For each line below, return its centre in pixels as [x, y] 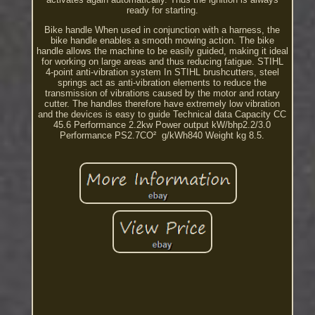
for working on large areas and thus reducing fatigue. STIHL [162, 62]
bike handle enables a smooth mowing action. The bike [162, 40]
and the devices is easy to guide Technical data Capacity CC [162, 114]
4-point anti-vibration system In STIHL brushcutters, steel [162, 72]
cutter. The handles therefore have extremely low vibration [162, 104]
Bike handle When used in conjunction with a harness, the [162, 30]
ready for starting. [162, 10]
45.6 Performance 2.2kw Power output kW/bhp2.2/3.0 [162, 125]
